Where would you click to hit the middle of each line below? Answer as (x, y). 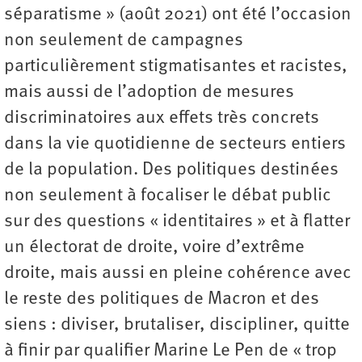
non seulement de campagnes (124, 41)
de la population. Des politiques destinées (171, 170)
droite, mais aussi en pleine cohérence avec (178, 274)
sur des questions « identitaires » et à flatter (177, 222)
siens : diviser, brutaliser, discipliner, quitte (177, 326)
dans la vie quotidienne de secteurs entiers (175, 145)
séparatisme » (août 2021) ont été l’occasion (178, 15)
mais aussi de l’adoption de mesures (149, 93)
